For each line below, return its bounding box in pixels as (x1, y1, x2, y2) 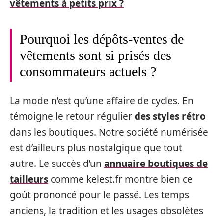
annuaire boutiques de (104, 157, 208, 170)
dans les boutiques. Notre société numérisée (10, 125, 208, 138)
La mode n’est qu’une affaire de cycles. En (10, 94, 193, 107)
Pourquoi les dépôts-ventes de (20, 31, 184, 47)
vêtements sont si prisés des (20, 48, 171, 63)
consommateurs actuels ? (20, 64, 156, 80)
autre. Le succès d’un (10, 157, 104, 170)
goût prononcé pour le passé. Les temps (10, 188, 189, 201)
